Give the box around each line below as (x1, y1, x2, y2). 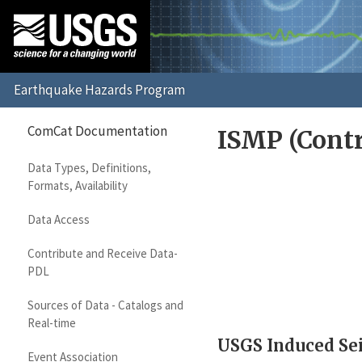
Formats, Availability (27, 178, 128, 194)
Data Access (27, 212, 90, 228)
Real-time (27, 315, 76, 331)
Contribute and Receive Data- (27, 246, 178, 262)
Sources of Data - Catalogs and (27, 297, 183, 314)
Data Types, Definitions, (27, 160, 151, 176)
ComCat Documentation (27, 121, 167, 140)
